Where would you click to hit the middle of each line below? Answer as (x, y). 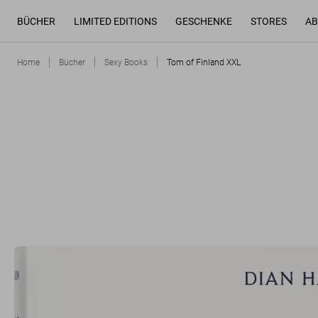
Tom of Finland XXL (204, 62)
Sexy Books (126, 62)
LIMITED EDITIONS (115, 21)
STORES (268, 21)
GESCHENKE (203, 21)
